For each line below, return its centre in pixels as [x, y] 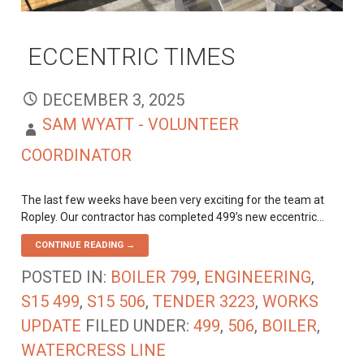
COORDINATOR [77, 155]
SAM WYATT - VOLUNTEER [141, 124]
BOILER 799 [154, 277]
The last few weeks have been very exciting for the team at [173, 199]
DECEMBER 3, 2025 [114, 100]
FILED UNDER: [140, 326]
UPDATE [52, 326]
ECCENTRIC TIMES [132, 57]
